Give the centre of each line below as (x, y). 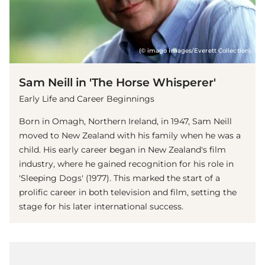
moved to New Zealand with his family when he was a (130, 135)
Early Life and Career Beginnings (87, 98)
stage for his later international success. (101, 206)
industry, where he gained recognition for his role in (126, 164)
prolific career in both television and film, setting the (128, 192)
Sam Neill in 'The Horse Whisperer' (117, 82)
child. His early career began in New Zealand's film (122, 149)
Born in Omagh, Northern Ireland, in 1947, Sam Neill (125, 121)
